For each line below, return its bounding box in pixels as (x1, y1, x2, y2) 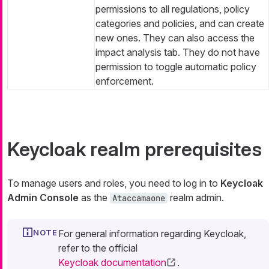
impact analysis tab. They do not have (95, 46, 260, 58)
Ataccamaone (112, 192, 165, 204)
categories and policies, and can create (95, 17, 264, 29)
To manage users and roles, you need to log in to (7, 177, 220, 189)
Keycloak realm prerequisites (7, 137, 262, 161)
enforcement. (95, 74, 154, 87)
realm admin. (168, 191, 224, 204)
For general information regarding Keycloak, (58, 227, 246, 240)
